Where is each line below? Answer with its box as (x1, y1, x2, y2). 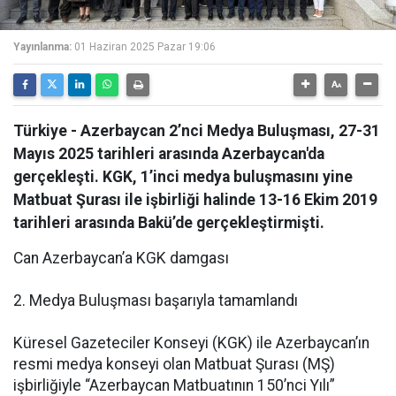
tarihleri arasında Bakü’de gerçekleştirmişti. (13, 214, 324, 232)
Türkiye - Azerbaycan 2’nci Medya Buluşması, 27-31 (13, 122, 380, 140)
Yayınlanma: (13, 41, 72, 53)
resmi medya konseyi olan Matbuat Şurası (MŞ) (13, 355, 335, 373)
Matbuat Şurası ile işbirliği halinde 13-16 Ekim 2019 (13, 191, 377, 209)
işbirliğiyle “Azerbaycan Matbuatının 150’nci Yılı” (13, 377, 335, 394)
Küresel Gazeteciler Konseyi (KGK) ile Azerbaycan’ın (13, 334, 369, 352)
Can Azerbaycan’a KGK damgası (13, 249, 229, 267)
